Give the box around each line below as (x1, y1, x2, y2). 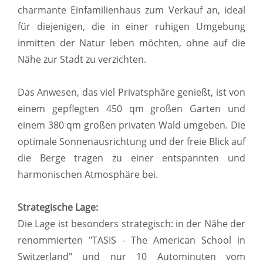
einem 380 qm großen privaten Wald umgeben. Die (18, 119, 245, 132)
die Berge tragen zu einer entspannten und (18, 151, 245, 165)
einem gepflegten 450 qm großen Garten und (18, 102, 245, 116)
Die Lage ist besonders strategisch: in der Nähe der (18, 217, 245, 231)
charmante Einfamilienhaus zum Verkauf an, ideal (18, 4, 245, 17)
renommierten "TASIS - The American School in (18, 234, 245, 247)
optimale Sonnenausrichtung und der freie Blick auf (18, 135, 245, 149)
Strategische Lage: (18, 201, 98, 214)
